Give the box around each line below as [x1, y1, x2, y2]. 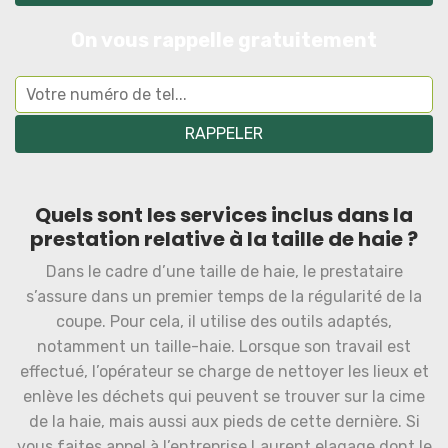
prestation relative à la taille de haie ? [30, 225, 418, 253]
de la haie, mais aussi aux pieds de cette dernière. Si [28, 412, 420, 431]
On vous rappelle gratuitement [71, 28, 377, 52]
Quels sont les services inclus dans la [35, 201, 413, 229]
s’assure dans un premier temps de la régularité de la [26, 287, 422, 306]
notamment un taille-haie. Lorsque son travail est [37, 337, 411, 356]
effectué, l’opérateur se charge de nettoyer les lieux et [19, 362, 429, 381]
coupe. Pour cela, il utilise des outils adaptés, [56, 312, 392, 331]
